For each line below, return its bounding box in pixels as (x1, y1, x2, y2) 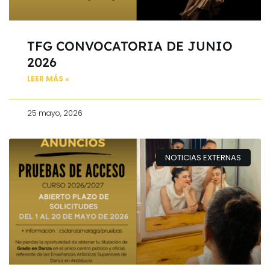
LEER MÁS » (27, 74, 69, 84)
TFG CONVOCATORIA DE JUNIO (27, 38, 233, 54)
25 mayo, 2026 (27, 108, 83, 119)
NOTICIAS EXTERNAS (165, 151, 242, 163)
